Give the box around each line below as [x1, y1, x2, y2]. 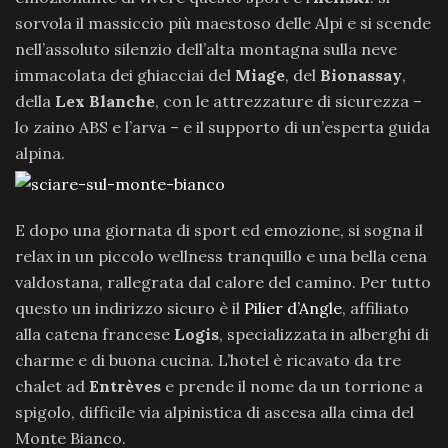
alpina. [15, 143, 65, 163]
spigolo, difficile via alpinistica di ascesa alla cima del [15, 402, 414, 422]
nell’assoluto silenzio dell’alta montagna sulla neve [15, 39, 397, 59]
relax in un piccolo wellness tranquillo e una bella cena [15, 246, 427, 266]
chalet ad [15, 376, 89, 396]
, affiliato [342, 298, 409, 318]
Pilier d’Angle [244, 298, 342, 318]
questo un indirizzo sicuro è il [15, 298, 244, 318]
